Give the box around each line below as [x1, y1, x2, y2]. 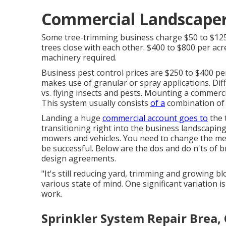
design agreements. [41, 153, 116, 164]
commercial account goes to [102, 112, 208, 124]
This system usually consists [41, 97, 150, 108]
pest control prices [78, 67, 148, 78]
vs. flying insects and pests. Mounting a [41, 87, 191, 98]
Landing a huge [41, 112, 102, 124]
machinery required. [41, 52, 117, 63]
